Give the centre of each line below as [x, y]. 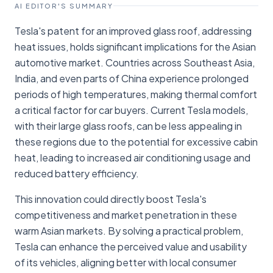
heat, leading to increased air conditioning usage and [133, 157]
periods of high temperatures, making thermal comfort [136, 94]
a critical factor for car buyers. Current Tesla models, [131, 110]
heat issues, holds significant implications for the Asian [135, 46]
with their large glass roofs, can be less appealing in [128, 126]
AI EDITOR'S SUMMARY [64, 5]
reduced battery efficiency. [77, 173]
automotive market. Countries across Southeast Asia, [135, 62]
